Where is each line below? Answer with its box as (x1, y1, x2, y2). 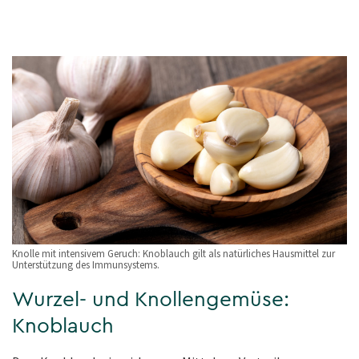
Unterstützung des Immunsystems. (12, 258, 159, 272)
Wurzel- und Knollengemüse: (12, 289, 289, 311)
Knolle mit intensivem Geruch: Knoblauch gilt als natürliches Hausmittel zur (12, 247, 335, 261)
